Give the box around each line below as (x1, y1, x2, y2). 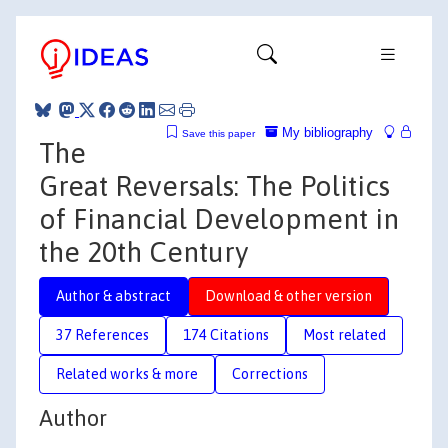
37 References (56, 326, 149, 343)
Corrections (232, 365, 308, 382)
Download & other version (205, 287, 372, 304)
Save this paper (182, 127, 255, 139)
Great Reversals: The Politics (39, 169, 390, 202)
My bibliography (278, 124, 373, 140)
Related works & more (56, 365, 198, 382)
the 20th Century (39, 235, 248, 268)
